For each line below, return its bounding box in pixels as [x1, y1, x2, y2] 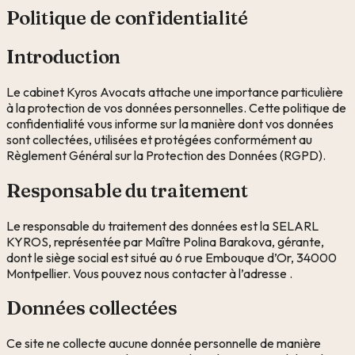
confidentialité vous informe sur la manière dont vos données [6, 115, 334, 132]
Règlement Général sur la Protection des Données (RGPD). [6, 147, 326, 163]
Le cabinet [6, 83, 67, 100]
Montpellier [6, 265, 67, 281]
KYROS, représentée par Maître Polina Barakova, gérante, [6, 233, 324, 250]
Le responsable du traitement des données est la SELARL [6, 217, 319, 234]
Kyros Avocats [67, 83, 146, 100]
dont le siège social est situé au [6, 249, 175, 265]
